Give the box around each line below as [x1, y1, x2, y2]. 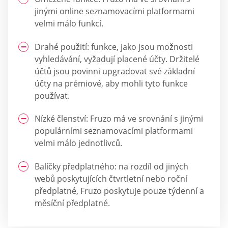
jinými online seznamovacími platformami [35, 6, 194, 17]
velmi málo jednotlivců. [35, 137, 122, 149]
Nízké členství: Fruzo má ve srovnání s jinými [35, 113, 203, 125]
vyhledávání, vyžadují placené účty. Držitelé [35, 53, 199, 65]
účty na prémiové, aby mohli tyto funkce [35, 77, 188, 89]
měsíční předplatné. [35, 197, 110, 209]
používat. [35, 90, 70, 101]
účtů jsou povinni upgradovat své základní [35, 65, 195, 77]
